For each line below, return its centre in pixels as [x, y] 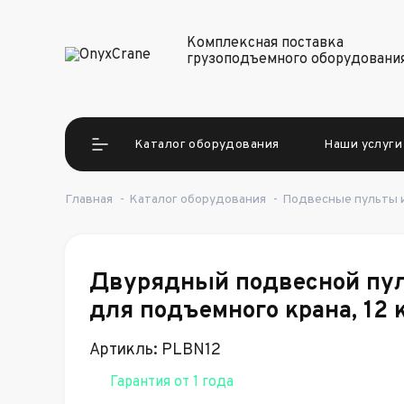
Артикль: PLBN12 [155, 350]
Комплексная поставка [265, 43]
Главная [89, 200]
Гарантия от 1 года [172, 382]
